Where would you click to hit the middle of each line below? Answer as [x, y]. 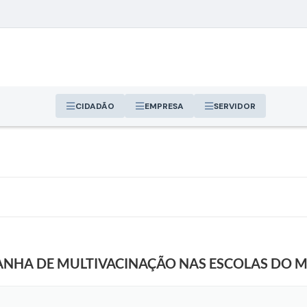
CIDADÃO [95, 106]
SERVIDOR [234, 106]
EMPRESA [164, 106]
